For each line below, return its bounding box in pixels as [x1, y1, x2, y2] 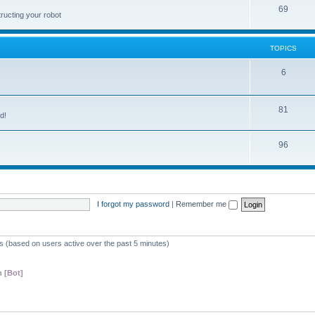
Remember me [175, 199, 229, 208]
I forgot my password [96, 199, 169, 208]
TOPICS [270, 44, 297, 52]
